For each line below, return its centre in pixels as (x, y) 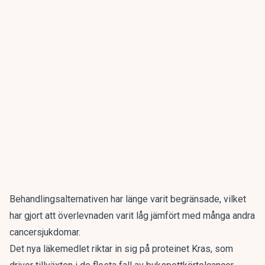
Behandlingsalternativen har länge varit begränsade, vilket (128, 199)
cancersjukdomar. (45, 232)
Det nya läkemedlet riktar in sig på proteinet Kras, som (121, 249)
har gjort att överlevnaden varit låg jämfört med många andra (132, 216)
